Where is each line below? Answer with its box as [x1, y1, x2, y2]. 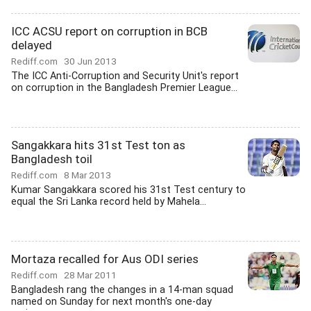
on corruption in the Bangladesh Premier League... [11, 82, 237, 94]
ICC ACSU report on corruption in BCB [11, 24, 208, 38]
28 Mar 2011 [64, 269, 117, 280]
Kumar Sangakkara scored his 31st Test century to [11, 184, 246, 196]
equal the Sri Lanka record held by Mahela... [11, 196, 206, 208]
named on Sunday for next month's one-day [11, 296, 212, 308]
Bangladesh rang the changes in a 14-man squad [11, 284, 233, 296]
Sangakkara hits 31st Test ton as [11, 138, 185, 152]
